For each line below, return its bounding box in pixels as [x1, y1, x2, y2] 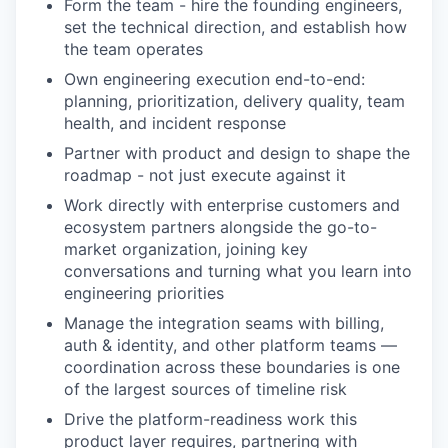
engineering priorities [64, 282, 224, 303]
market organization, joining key [64, 238, 308, 259]
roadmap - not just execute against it [64, 164, 346, 185]
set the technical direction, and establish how [64, 16, 407, 37]
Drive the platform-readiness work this [64, 408, 357, 429]
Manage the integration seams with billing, [64, 312, 384, 333]
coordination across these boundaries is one [64, 356, 400, 377]
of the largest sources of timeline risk [64, 378, 347, 399]
